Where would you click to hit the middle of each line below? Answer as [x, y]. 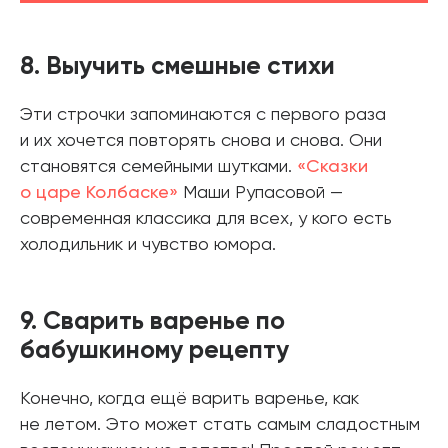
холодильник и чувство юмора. [148, 244]
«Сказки [332, 166]
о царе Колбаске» [99, 192]
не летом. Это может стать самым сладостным [220, 424]
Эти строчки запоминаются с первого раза [203, 114]
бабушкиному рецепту [154, 351]
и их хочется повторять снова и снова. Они [201, 140]
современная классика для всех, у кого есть [206, 218]
